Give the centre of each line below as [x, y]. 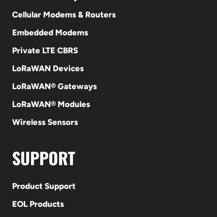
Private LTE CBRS [45, 50]
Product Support [44, 186]
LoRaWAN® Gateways [54, 86]
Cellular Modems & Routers [64, 15]
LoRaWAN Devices [48, 68]
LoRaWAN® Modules [51, 104]
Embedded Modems [50, 32]
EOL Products [38, 204]
